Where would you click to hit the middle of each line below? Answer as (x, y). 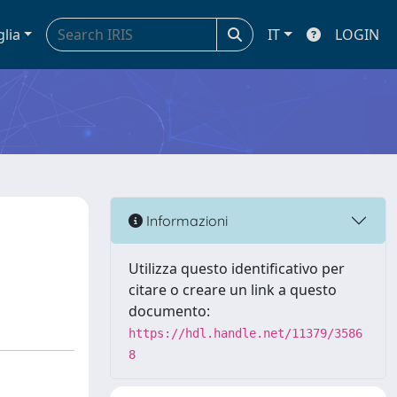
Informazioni (185, 220)
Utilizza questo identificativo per (237, 269)
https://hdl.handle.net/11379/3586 (245, 333)
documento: (169, 311)
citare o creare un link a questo (233, 290)
